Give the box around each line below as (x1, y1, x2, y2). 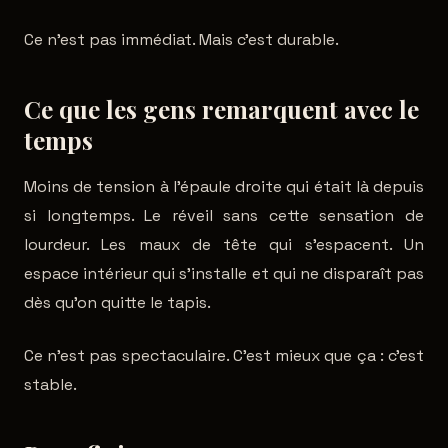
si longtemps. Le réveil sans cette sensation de (24, 205, 424, 226)
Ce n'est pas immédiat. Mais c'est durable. (24, 29, 339, 50)
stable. (24, 374, 77, 395)
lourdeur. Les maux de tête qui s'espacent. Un (24, 234, 424, 255)
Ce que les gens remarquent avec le (24, 93, 419, 125)
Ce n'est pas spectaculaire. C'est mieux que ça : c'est (24, 345, 424, 366)
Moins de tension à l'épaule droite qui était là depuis (24, 176, 424, 197)
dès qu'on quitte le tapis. (24, 292, 211, 313)
